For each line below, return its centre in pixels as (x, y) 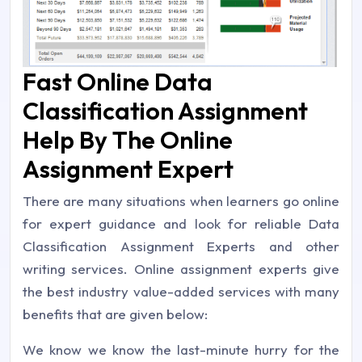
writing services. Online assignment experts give (181, 268)
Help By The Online (128, 139)
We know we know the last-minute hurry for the (181, 349)
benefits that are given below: (115, 314)
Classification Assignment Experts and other (181, 246)
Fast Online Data (118, 81)
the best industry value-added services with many (181, 291)
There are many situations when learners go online (181, 200)
